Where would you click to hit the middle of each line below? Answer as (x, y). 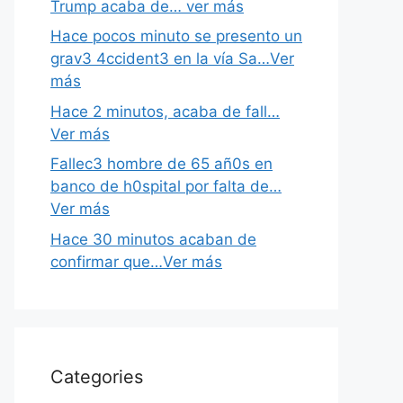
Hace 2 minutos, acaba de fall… (165, 111)
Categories (97, 376)
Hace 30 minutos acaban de (153, 239)
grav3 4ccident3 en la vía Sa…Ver (172, 58)
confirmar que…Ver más (136, 261)
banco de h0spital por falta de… (166, 186)
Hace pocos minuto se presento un (176, 36)
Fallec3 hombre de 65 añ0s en (161, 164)
